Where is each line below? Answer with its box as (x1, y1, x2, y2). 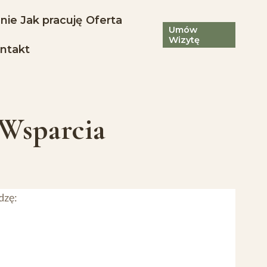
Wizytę (169, 34, 200, 45)
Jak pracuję (20, 13, 83, 27)
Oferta (85, 13, 122, 27)
